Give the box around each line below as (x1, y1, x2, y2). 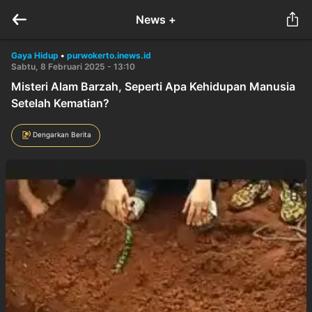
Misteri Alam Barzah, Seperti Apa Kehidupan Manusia (11, 79, 295, 93)
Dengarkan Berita (33, 130, 91, 139)
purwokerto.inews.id (67, 50, 151, 61)
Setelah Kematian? (11, 96, 109, 110)
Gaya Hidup (11, 50, 58, 61)
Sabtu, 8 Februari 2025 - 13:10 (11, 61, 135, 72)
